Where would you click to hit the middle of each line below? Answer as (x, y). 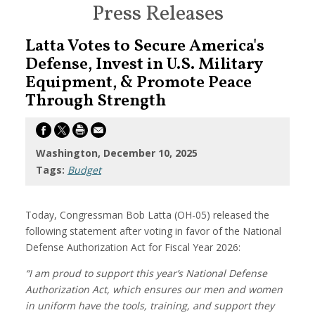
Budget (84, 170)
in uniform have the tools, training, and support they (149, 306)
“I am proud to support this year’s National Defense (146, 274)
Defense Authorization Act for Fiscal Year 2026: (133, 247)
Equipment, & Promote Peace (138, 83)
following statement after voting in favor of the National (153, 231)
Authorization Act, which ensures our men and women (154, 290)
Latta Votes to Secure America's (144, 47)
